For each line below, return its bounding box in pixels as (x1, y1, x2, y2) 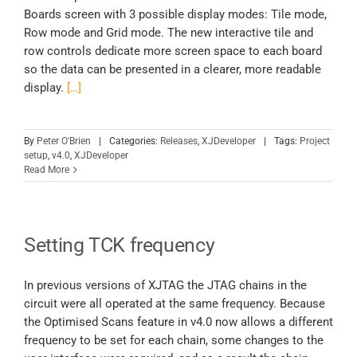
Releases (160, 135, 198, 147)
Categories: (109, 135, 160, 147)
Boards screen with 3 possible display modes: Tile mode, (24, 7, 327, 22)
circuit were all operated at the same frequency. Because (24, 296, 325, 312)
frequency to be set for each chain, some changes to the (24, 333, 324, 348)
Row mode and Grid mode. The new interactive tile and (24, 25, 313, 41)
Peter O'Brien (37, 135, 91, 147)
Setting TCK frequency (24, 233, 215, 257)
